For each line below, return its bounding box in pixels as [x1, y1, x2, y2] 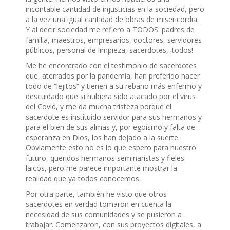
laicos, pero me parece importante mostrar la [26, 163, 177, 174]
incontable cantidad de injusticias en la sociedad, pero [26, 4, 204, 14]
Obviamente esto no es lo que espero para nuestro [26, 143, 196, 153]
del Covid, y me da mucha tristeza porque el [26, 102, 171, 112]
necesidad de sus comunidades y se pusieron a [26, 209, 182, 220]
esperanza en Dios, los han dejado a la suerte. [26, 132, 180, 143]
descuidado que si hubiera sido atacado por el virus [26, 91, 196, 102]
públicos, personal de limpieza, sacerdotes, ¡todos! [26, 45, 193, 55]
